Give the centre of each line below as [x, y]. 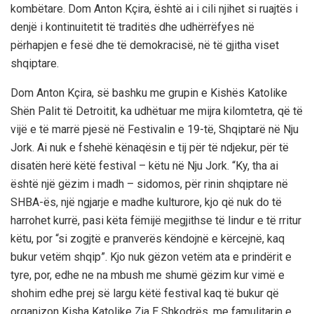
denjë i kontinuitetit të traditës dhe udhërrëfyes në [132, 27]
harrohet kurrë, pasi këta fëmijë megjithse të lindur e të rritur [156, 221]
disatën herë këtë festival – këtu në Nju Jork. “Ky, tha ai [144, 166]
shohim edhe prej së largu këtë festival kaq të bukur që [145, 294]
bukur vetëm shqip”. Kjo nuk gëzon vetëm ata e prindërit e [151, 257]
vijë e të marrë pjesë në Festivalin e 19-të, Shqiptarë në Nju [155, 130]
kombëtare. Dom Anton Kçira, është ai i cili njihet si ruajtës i [154, 9]
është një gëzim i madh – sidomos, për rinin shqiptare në [149, 184]
